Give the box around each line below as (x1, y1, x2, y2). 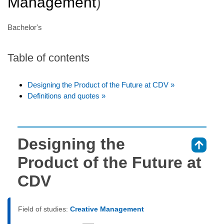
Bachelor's (7, 22, 42, 31)
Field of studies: (18, 204, 70, 213)
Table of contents (7, 51, 89, 64)
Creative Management (70, 204, 144, 213)
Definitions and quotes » (27, 91, 105, 100)
